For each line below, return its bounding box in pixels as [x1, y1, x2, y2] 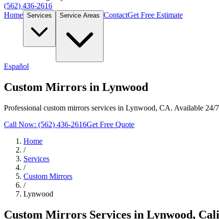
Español [4, 62, 29, 71]
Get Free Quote [87, 120, 134, 129]
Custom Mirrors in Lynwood [4, 80, 148, 93]
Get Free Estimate [128, 11, 183, 20]
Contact [104, 11, 128, 20]
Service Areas [60, 12, 100, 20]
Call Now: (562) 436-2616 [4, 120, 87, 129]
